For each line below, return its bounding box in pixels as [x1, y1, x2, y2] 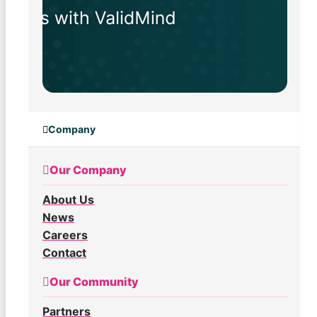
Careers [42, 228, 88, 243]
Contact [42, 246, 86, 260]
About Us [42, 192, 94, 207]
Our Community [50, 275, 139, 289]
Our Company [50, 163, 127, 178]
